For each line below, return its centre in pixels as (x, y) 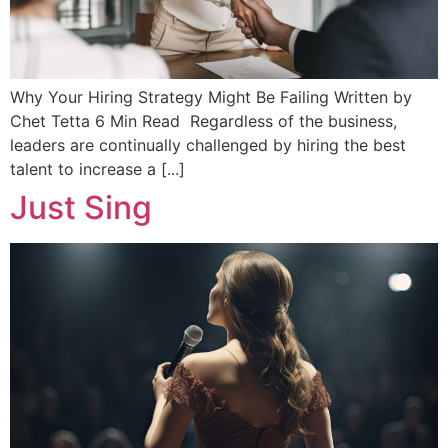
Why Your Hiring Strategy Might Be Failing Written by (211, 96)
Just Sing (81, 207)
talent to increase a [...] (97, 168)
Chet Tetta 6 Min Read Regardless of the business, (203, 120)
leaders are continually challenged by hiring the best (208, 144)
